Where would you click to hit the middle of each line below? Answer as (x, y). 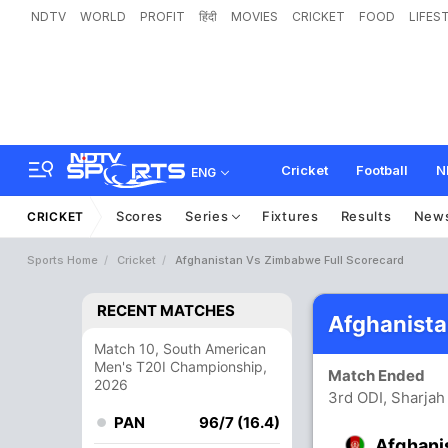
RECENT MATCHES (166, 310)
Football (382, 170)
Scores (139, 216)
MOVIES (254, 16)
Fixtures (290, 216)
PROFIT (162, 16)
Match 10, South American (180, 348)
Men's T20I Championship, (180, 366)
